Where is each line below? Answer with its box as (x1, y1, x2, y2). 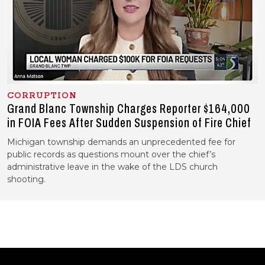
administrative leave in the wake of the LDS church (7, 161, 218, 172)
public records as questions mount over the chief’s (7, 148, 215, 160)
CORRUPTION (7, 90, 77, 101)
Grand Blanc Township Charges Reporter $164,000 (7, 101, 250, 116)
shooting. (7, 173, 46, 185)
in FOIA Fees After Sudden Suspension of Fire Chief (7, 115, 251, 130)
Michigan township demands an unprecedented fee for (7, 136, 235, 147)
